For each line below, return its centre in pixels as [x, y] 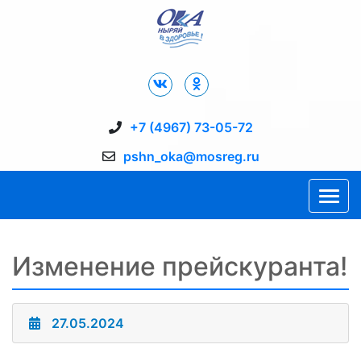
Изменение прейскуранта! [180, 266]
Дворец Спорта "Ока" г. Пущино [122, 58]
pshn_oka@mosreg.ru [191, 156]
